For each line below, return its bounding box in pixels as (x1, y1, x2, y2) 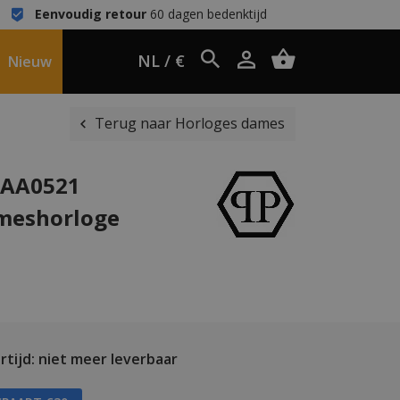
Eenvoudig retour (34, 5, 146, 22)
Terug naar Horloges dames (95, 113, 285, 133)
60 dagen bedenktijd (146, 5, 267, 22)
